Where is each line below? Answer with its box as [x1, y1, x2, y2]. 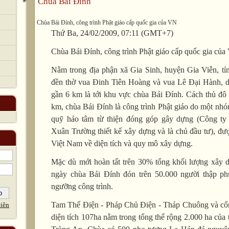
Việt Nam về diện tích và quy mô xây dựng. [51, 139, 193, 148]
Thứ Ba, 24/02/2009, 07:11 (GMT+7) [51, 29, 173, 37]
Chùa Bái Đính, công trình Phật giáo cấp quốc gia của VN [37, 19, 177, 26]
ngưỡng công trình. [51, 182, 113, 191]
